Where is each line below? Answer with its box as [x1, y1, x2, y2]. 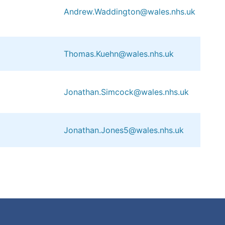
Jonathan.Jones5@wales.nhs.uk [64, 125, 184, 135]
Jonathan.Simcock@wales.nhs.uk [64, 86, 189, 97]
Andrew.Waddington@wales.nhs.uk [64, 6, 195, 17]
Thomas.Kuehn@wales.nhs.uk [64, 48, 174, 59]
